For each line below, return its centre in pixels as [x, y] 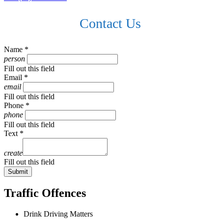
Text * [14, 133]
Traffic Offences [45, 193]
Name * [16, 49]
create [13, 153]
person [14, 58]
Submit [18, 171]
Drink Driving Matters [58, 214]
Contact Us [110, 23]
